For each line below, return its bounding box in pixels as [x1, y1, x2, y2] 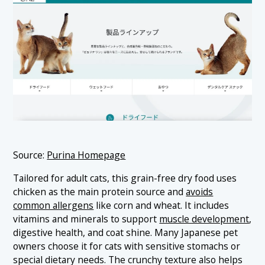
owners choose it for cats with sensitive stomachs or [13, 240, 241, 253]
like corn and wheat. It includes [93, 199, 230, 212]
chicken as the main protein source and [13, 185, 186, 198]
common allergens [13, 199, 94, 212]
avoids [186, 185, 214, 198]
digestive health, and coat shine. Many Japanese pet [13, 226, 238, 239]
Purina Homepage [47, 148, 126, 162]
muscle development [159, 212, 250, 225]
